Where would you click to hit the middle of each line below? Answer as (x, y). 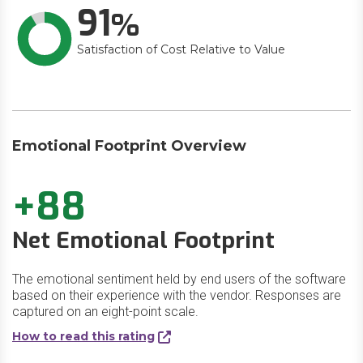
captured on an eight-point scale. (105, 312)
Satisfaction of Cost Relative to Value (181, 49)
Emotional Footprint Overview (129, 146)
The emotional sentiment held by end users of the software (179, 279)
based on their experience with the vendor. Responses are (177, 295)
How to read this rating (83, 336)
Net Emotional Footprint (143, 240)
